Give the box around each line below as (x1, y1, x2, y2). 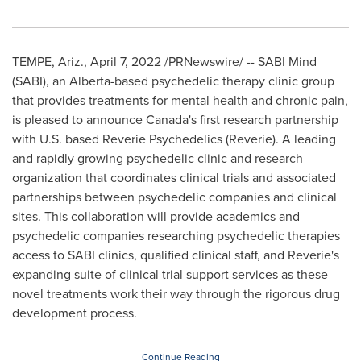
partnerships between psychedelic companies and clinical (12, 188, 337, 206)
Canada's (146, 110, 197, 129)
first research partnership (197, 110, 338, 129)
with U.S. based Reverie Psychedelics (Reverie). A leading (12, 130, 336, 148)
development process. (12, 304, 137, 322)
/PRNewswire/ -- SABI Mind (161, 52, 317, 71)
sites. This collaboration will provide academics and (12, 207, 300, 226)
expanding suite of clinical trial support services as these (12, 265, 328, 284)
